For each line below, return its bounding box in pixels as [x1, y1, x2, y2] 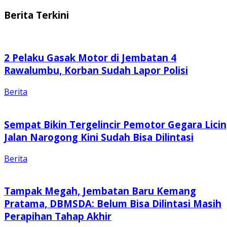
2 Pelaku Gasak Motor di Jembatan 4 [4, 51, 176, 64]
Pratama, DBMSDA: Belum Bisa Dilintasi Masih [4, 197, 221, 210]
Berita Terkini [4, 9, 69, 22]
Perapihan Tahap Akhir [4, 210, 111, 223]
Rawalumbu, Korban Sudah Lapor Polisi [4, 64, 188, 77]
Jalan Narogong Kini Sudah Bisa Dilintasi [4, 130, 194, 143]
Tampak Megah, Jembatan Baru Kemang [4, 184, 196, 198]
